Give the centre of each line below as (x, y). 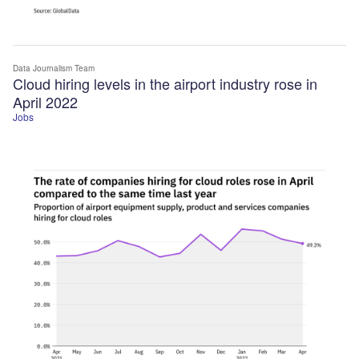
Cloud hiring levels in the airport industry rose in (165, 83)
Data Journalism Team (54, 68)
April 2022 (45, 101)
